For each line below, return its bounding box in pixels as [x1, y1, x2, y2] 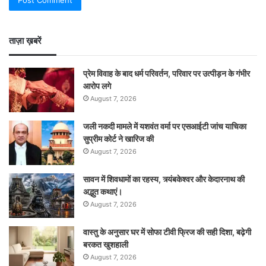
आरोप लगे [83, 80, 111, 91]
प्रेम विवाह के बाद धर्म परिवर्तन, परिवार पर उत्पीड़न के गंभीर [83, 68, 250, 78]
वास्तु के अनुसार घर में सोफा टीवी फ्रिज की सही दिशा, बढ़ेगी [83, 226, 251, 237]
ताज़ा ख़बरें [9, 34, 42, 46]
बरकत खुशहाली [83, 239, 128, 249]
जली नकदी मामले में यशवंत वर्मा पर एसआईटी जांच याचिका [83, 121, 246, 131]
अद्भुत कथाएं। [83, 186, 122, 197]
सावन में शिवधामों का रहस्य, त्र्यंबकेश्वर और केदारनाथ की [83, 173, 245, 184]
